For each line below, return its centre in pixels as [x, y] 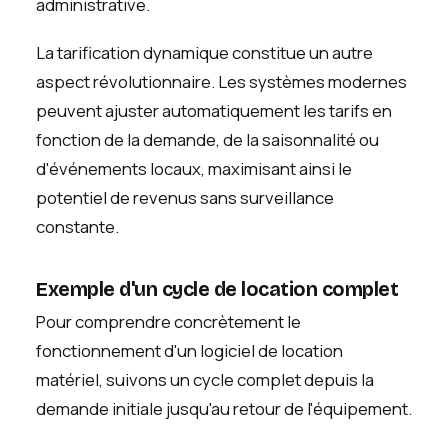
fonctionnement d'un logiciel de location [189, 351]
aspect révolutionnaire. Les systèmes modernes [221, 81]
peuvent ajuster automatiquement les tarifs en [214, 110]
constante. [77, 226]
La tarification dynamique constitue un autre [204, 52]
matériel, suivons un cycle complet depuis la [205, 380]
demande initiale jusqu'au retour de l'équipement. [224, 409]
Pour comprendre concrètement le [168, 322]
